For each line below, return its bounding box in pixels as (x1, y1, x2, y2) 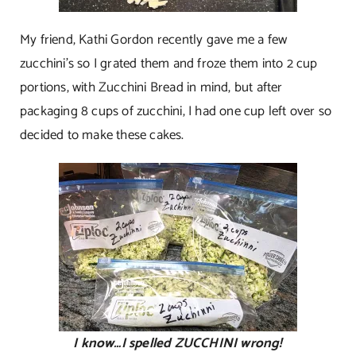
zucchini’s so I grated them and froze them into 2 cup (19, 52, 318, 75)
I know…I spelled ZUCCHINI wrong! (73, 331, 283, 354)
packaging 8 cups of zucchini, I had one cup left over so (19, 99, 332, 122)
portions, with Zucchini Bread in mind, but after (19, 75, 283, 99)
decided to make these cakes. (19, 123, 184, 146)
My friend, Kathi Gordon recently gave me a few (19, 28, 288, 51)
